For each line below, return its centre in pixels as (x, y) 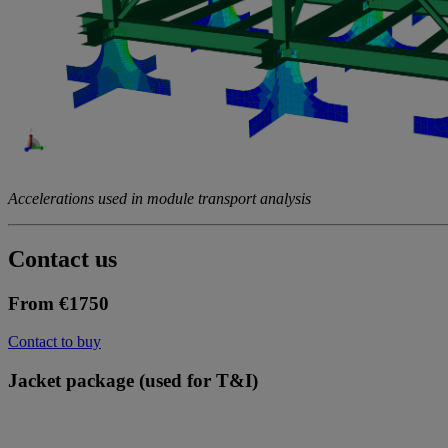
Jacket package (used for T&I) (133, 381)
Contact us (62, 258)
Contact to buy (54, 342)
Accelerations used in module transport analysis (159, 198)
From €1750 (58, 303)
